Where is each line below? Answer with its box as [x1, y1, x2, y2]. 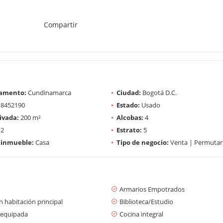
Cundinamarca [26, 88, 71, 97]
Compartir [43, 19, 78, 29]
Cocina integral [119, 209, 163, 219]
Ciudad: [116, 88, 141, 97]
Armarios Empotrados [119, 184, 185, 194]
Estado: [116, 100, 140, 110]
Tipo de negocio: [116, 137, 169, 147]
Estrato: [116, 125, 142, 134]
